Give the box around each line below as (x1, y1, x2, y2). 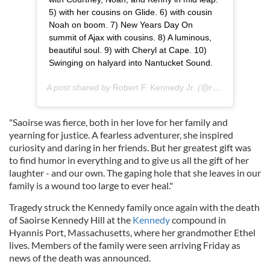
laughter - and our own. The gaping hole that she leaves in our (9, 167, 261, 179)
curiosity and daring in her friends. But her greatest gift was (9, 142, 251, 154)
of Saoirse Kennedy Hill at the (9, 214, 133, 226)
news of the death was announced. (9, 252, 152, 264)
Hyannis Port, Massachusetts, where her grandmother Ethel (9, 227, 256, 239)
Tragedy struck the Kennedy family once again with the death (9, 201, 260, 213)
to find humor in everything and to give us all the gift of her (9, 154, 249, 166)
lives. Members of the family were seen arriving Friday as (9, 239, 240, 251)
